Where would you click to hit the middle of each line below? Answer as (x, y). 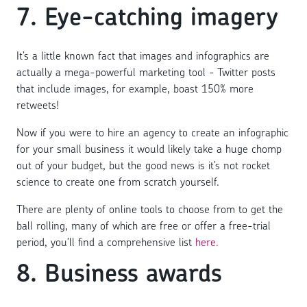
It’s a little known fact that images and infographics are (143, 55)
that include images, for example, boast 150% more (135, 88)
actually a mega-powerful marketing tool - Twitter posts (146, 72)
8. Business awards (123, 272)
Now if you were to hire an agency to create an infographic (152, 132)
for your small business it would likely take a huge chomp (149, 148)
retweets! (38, 105)
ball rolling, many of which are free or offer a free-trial (144, 225)
